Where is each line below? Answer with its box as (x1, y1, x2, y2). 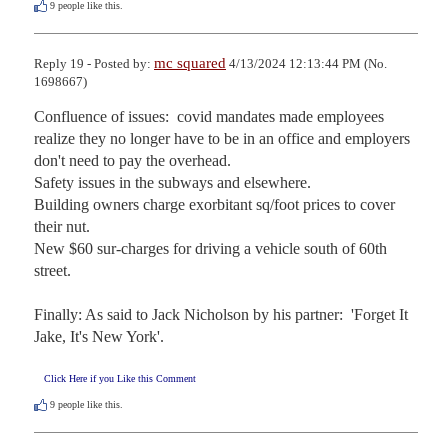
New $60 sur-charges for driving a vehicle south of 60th (34, 240, 387, 258)
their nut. (34, 218, 90, 236)
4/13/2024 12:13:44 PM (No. (226, 56, 387, 72)
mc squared (154, 55, 226, 72)
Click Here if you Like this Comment (44, 373, 196, 385)
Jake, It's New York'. (34, 328, 164, 346)
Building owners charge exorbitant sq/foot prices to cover (34, 196, 395, 214)
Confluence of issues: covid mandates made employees (34, 108, 384, 126)
